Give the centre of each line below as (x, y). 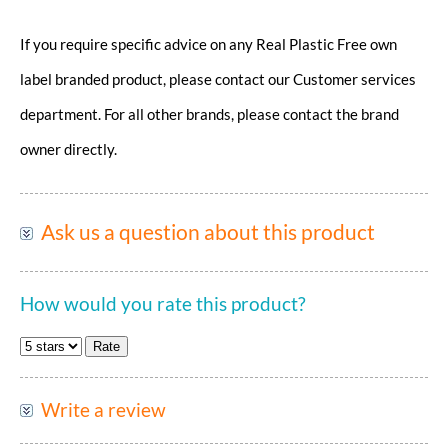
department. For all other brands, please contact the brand (209, 114)
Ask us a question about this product (208, 232)
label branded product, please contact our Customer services (218, 79)
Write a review (103, 410)
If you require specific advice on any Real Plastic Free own (208, 44)
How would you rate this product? (163, 304)
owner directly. (68, 149)
